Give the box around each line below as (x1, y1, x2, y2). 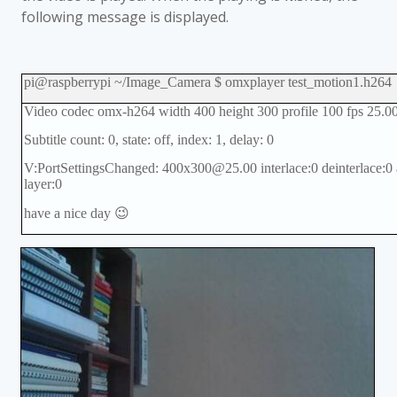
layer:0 (23, 176, 62, 191)
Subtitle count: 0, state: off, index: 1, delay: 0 (23, 132, 274, 147)
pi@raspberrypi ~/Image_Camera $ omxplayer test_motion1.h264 (23, 74, 392, 90)
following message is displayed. (21, 7, 229, 27)
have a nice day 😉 (23, 206, 129, 221)
